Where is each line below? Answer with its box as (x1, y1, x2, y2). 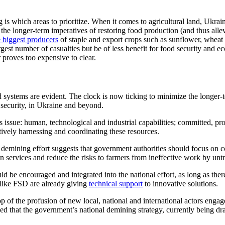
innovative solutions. (153, 179, 218, 188)
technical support (89, 179, 143, 188)
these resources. (109, 127, 159, 136)
